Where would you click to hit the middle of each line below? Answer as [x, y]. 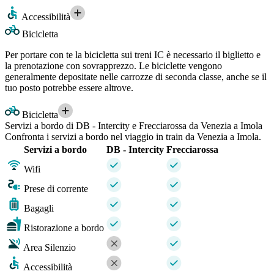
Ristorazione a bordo [64, 228]
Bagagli [39, 209]
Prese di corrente [56, 189]
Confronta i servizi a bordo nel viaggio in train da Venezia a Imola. [133, 137]
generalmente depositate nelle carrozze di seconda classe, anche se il [136, 77]
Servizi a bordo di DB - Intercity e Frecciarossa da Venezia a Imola [134, 126]
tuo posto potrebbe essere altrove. [69, 88]
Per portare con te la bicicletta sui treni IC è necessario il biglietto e [133, 55]
